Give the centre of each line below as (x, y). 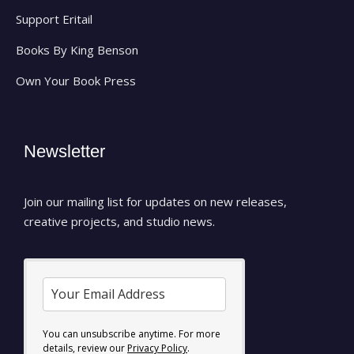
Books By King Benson (77, 49)
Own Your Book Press (76, 80)
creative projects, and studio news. (119, 221)
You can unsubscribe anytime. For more (132, 334)
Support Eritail (54, 19)
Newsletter (64, 151)
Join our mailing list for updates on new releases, (155, 201)
